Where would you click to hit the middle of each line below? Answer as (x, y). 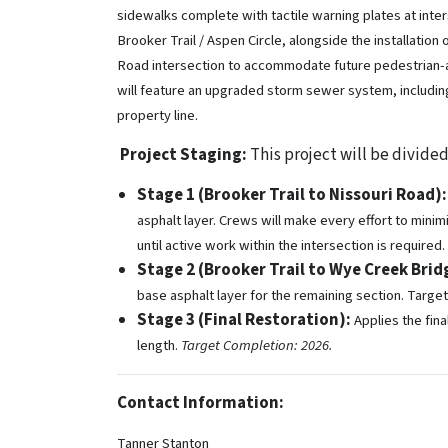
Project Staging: (183, 154)
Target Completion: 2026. (257, 345)
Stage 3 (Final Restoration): (244, 319)
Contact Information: (200, 402)
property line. (157, 115)
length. (159, 345)
